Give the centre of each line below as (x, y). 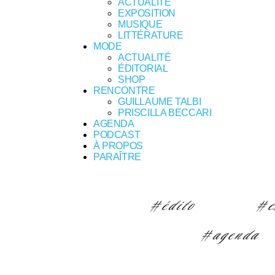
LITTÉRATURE (151, 35)
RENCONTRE (124, 91)
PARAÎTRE (117, 157)
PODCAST (117, 135)
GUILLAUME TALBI (160, 102)
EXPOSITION (147, 13)
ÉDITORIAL (143, 68)
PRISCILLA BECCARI (165, 113)
